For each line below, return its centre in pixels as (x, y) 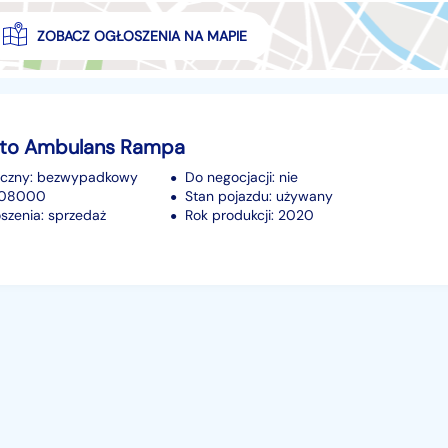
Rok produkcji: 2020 (249, 214)
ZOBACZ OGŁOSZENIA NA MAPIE (141, 36)
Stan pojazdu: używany (259, 195)
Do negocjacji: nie (241, 176)
